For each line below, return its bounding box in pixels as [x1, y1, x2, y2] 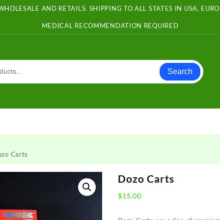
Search [167, 67, 193, 76]
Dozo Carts [118, 172, 175, 185]
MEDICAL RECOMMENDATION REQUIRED [41, 22, 179, 29]
